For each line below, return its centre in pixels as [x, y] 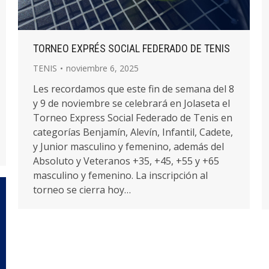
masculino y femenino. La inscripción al [120, 175]
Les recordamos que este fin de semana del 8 [134, 89]
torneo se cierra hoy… [82, 189]
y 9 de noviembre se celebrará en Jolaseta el [131, 103]
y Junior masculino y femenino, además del [128, 146]
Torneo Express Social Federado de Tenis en [133, 117]
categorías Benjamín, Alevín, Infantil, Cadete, [133, 132]
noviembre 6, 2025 [102, 68]
